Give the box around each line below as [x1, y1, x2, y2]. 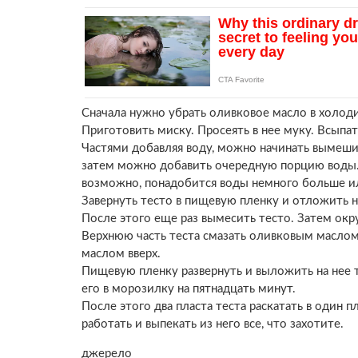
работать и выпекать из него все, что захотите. [82, 318, 344, 331]
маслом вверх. [82, 248, 161, 261]
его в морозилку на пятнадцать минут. [82, 283, 296, 296]
